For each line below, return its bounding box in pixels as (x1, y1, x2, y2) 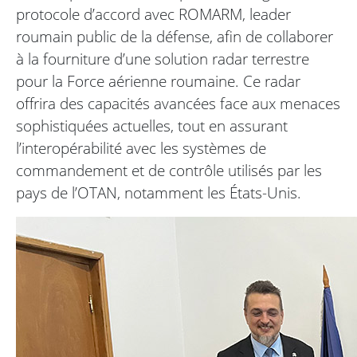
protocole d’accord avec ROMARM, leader (16, 3, 291, 25)
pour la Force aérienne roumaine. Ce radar (16, 70, 300, 92)
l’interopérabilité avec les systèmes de (16, 137, 266, 159)
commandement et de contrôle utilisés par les (16, 159, 322, 182)
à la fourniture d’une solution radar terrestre (16, 48, 309, 70)
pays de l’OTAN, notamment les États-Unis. (16, 182, 301, 204)
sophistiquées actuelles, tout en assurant (16, 115, 288, 137)
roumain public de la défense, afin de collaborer (16, 25, 333, 48)
